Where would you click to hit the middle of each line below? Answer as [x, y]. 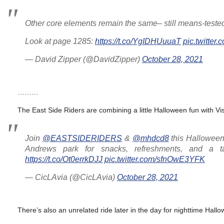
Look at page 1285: [60, 41]
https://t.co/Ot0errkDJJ [64, 159]
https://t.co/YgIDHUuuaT [138, 41]
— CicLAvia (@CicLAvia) [71, 177]
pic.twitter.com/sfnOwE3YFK [155, 159]
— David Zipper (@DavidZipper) [83, 59]
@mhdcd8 [150, 138]
